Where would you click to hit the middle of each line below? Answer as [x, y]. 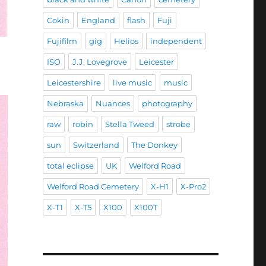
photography [167, 104]
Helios [126, 41]
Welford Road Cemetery [93, 187]
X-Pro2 [193, 187]
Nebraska [65, 104]
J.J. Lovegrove [99, 62]
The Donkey [154, 145]
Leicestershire [74, 83]
